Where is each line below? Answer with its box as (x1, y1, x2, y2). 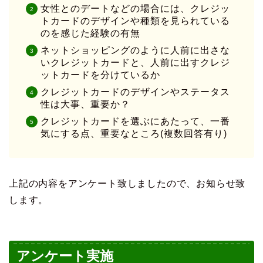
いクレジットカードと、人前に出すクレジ (41, 58, 230, 68)
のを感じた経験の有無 (41, 28, 140, 39)
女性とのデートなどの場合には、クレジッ (41, 4, 230, 14)
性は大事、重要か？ (41, 99, 130, 110)
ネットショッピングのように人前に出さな (41, 45, 230, 56)
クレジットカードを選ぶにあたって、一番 (41, 116, 230, 127)
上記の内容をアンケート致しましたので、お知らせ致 (9, 178, 246, 189)
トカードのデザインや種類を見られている (41, 16, 230, 26)
